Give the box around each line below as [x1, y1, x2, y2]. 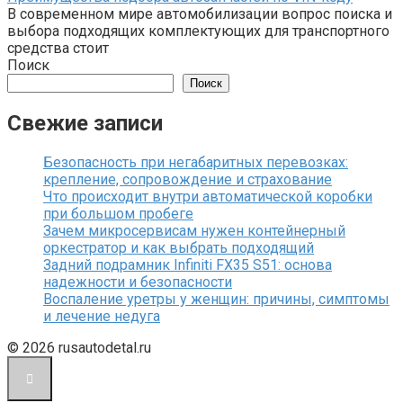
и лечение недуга [43, 307, 160, 325]
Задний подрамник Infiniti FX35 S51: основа [43, 255, 332, 273]
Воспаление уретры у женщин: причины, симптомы [43, 290, 390, 308]
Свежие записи [7, 110, 163, 136]
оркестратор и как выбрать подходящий [43, 238, 314, 256]
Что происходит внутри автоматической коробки [43, 187, 372, 205]
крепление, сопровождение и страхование [43, 170, 332, 188]
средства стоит [7, 39, 109, 57]
